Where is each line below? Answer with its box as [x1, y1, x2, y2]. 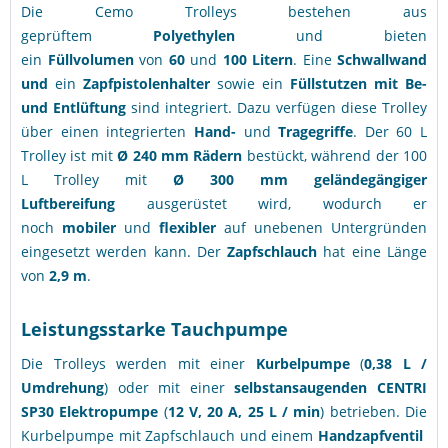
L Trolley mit [21, 170, 147, 189]
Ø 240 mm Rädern [117, 146, 247, 165]
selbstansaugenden [234, 378, 378, 397]
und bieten [235, 26, 427, 45]
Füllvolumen [47, 50, 134, 69]
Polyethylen [153, 26, 235, 45]
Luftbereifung [21, 194, 147, 213]
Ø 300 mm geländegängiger [173, 170, 427, 189]
